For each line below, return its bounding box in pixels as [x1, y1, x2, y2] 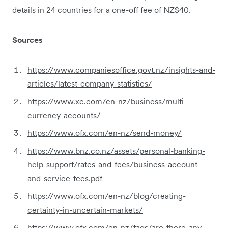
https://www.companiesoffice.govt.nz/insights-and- [27, 64, 215, 75]
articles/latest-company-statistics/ [27, 78, 152, 89]
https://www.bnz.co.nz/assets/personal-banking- [27, 145, 205, 156]
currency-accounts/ [27, 109, 101, 120]
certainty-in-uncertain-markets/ [27, 204, 143, 215]
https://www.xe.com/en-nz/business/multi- [27, 96, 187, 106]
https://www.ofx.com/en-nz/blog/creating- [27, 190, 186, 201]
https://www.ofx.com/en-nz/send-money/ [27, 127, 182, 138]
